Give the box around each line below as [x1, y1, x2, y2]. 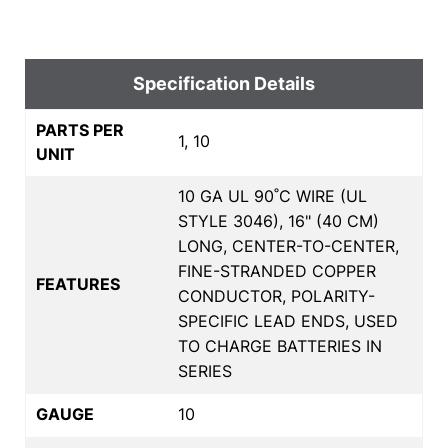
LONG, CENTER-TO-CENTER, [178, 235, 399, 256]
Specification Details [133, 72, 315, 94]
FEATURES [36, 273, 120, 294]
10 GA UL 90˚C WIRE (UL [178, 185, 367, 206]
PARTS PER [36, 119, 124, 140]
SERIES [178, 360, 232, 381]
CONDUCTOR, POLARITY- [178, 285, 375, 306]
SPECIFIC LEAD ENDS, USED [178, 310, 398, 331]
